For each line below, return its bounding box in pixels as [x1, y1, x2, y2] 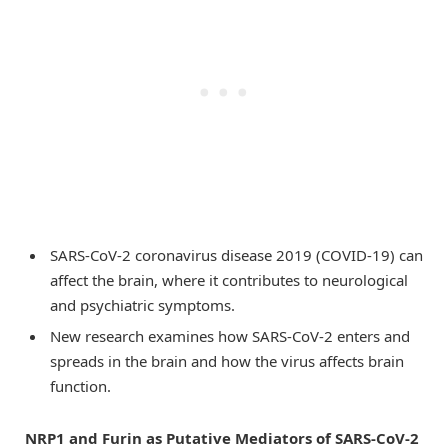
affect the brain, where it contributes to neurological [50, 269, 408, 290]
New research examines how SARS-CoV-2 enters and [50, 326, 410, 347]
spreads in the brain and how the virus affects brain [50, 351, 404, 372]
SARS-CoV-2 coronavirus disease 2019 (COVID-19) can [50, 244, 423, 265]
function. [50, 376, 111, 397]
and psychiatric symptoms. [50, 294, 235, 315]
